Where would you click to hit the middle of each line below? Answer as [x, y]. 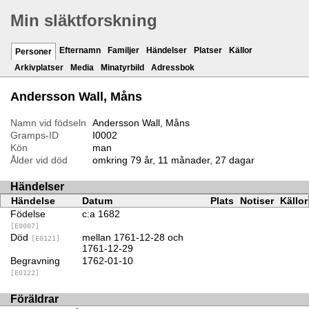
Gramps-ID [34, 136]
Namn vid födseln [48, 123]
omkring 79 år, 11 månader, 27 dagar [173, 160]
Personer [33, 52]
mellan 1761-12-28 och [132, 238]
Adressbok [173, 68]
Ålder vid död [39, 160]
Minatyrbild [122, 68]
